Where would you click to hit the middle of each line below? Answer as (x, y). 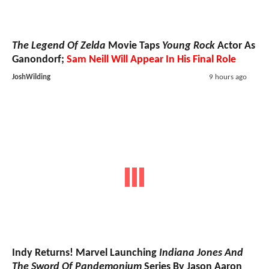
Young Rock (189, 46)
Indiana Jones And (201, 253)
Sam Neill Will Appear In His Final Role (151, 59)
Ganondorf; (39, 59)
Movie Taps (134, 46)
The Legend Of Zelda (59, 46)
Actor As (235, 46)
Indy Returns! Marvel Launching (86, 253)
